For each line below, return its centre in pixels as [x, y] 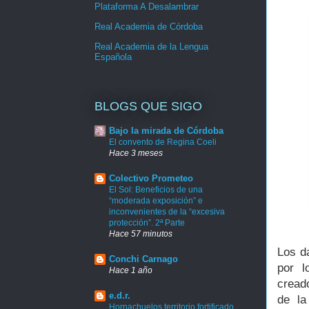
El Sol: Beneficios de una [156, 190]
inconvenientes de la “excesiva [167, 212]
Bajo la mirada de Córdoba [166, 131]
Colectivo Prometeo [151, 179]
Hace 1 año [131, 270]
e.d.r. [120, 296]
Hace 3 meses [136, 153]
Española [113, 57]
